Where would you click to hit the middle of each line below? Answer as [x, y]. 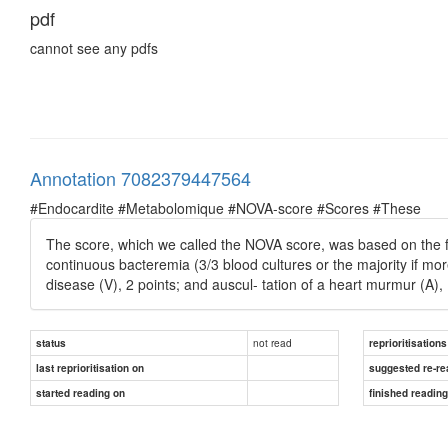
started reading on [80, 392]
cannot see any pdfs [94, 47]
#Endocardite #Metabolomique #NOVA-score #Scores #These [225, 207]
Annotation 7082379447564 [140, 177]
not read [272, 342]
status [51, 342]
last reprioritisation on [90, 367]
